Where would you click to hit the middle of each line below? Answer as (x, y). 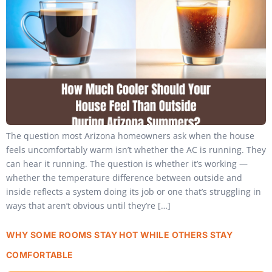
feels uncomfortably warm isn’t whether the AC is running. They (136, 150)
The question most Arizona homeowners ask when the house (130, 136)
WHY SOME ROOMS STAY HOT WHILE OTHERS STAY (120, 234)
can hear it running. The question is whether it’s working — (127, 164)
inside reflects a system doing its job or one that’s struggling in (134, 192)
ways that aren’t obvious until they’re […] (88, 206)
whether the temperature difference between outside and (124, 178)
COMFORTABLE (40, 254)
